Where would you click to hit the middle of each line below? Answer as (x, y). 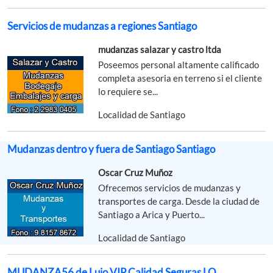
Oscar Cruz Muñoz (136, 172)
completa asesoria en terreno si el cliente (180, 78)
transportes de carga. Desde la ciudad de (179, 201)
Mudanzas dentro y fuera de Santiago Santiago (111, 149)
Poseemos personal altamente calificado (179, 64)
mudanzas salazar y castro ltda (160, 49)
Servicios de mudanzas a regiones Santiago (102, 26)
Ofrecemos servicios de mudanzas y (170, 187)
